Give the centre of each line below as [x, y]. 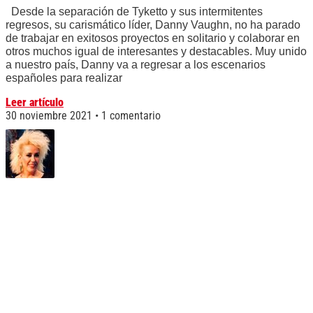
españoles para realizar [64, 78]
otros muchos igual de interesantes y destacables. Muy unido [156, 52]
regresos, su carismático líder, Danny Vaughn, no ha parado [153, 25]
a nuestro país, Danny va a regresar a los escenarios [136, 65]
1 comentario [130, 116]
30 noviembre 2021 [50, 116]
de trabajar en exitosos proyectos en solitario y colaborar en [153, 38]
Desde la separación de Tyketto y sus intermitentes [134, 12]
